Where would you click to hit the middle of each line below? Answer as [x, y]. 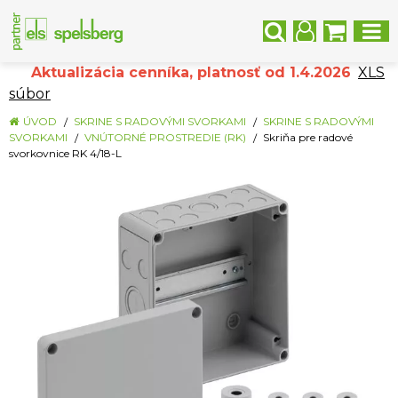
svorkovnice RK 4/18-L [65, 153]
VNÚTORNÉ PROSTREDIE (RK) [165, 137]
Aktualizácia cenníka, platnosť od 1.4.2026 [180, 72]
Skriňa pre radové [308, 137]
